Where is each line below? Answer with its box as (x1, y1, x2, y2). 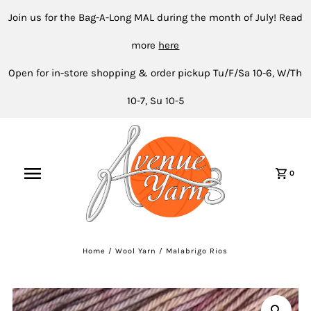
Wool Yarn (115, 246, 157, 255)
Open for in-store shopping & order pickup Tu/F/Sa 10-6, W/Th (8, 67, 303, 79)
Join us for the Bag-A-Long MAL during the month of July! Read (8, 11, 303, 24)
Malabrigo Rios (166, 246, 228, 255)
